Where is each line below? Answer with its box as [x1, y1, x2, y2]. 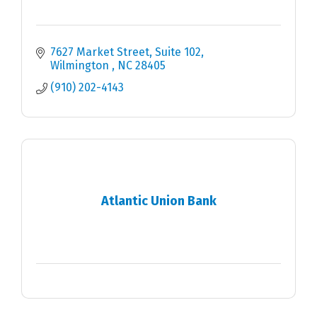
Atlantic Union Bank [100, 192, 217, 209]
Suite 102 [155, 45, 201, 59]
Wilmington [50, 59, 112, 73]
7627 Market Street [50, 45, 149, 59]
